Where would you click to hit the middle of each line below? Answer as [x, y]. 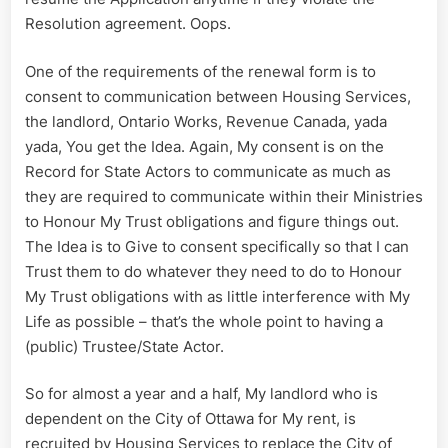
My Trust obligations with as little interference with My [217, 296]
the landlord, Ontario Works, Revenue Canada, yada [206, 121]
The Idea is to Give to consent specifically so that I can [217, 246]
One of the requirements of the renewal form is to [200, 71]
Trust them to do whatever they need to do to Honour [213, 271]
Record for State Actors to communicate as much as [208, 171]
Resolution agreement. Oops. [128, 24]
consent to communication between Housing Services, [218, 96]
